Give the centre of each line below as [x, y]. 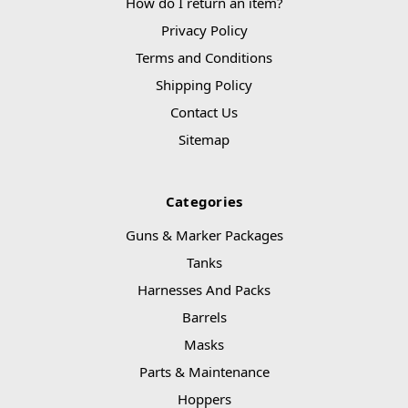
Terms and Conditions [204, 58]
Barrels [204, 317]
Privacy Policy [204, 31]
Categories [204, 202]
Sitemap [204, 140]
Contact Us [204, 112]
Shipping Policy [204, 85]
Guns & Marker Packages [204, 235]
